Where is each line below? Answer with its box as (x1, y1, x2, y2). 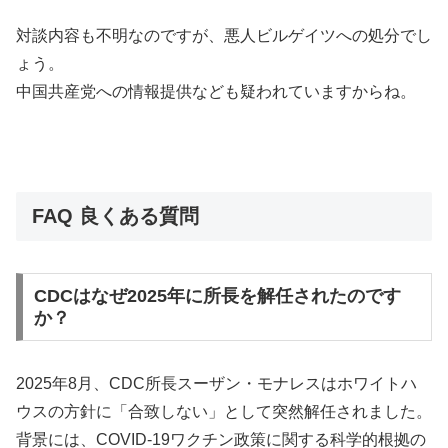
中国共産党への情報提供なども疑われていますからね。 (16, 83, 416, 101)
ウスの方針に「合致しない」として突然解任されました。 (16, 403, 432, 421)
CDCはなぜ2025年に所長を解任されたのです (33, 286, 401, 307)
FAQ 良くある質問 (32, 205, 199, 228)
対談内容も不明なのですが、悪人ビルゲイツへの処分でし (16, 27, 432, 45)
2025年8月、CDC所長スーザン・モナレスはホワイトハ (16, 375, 417, 393)
